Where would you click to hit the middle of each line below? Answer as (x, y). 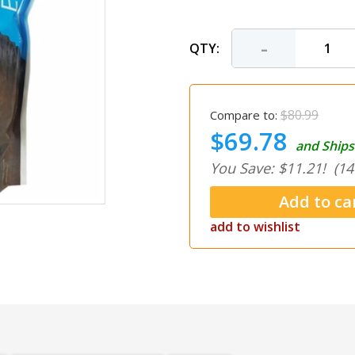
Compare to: (244, 115)
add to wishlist (255, 227)
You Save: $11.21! (268, 168)
